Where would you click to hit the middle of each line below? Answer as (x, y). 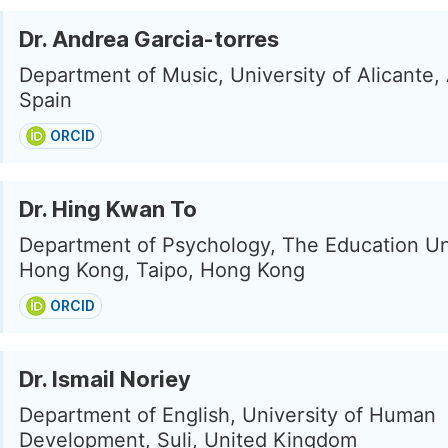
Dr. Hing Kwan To (108, 209)
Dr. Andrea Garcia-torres (149, 39)
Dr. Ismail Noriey (105, 379)
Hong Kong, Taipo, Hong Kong (162, 270)
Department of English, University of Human (227, 415)
